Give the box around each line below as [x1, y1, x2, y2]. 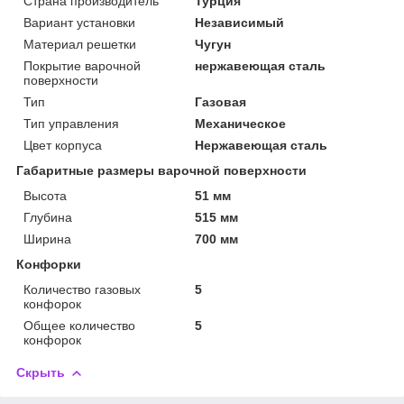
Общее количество [23, 317, 135, 333]
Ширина [23, 231, 71, 246]
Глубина [23, 209, 72, 225]
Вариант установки [23, 14, 135, 30]
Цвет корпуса [23, 137, 102, 152]
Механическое [195, 115, 287, 131]
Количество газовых [23, 281, 141, 297]
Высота [23, 188, 67, 203]
